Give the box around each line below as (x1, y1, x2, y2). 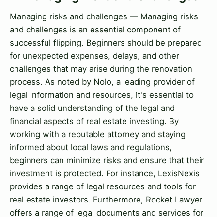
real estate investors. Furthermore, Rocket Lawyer (10, 195, 202, 205)
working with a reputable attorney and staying (10, 129, 186, 139)
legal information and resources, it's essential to (10, 90, 194, 100)
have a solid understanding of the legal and (10, 103, 175, 113)
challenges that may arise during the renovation (10, 64, 192, 74)
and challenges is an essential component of (10, 25, 181, 35)
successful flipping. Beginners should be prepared (10, 38, 202, 48)
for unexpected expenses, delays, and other (10, 51, 179, 61)
